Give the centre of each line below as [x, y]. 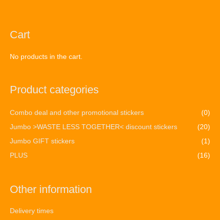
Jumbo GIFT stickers [42, 141]
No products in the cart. [46, 56]
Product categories [54, 90]
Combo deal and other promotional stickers [77, 112]
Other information [51, 189]
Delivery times [32, 211]
